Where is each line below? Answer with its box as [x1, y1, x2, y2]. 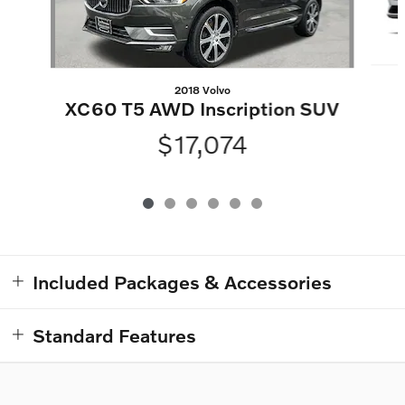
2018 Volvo [174, 83, 231, 98]
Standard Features [33, 324, 196, 347]
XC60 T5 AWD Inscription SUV [65, 97, 340, 120]
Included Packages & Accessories [33, 270, 332, 294]
